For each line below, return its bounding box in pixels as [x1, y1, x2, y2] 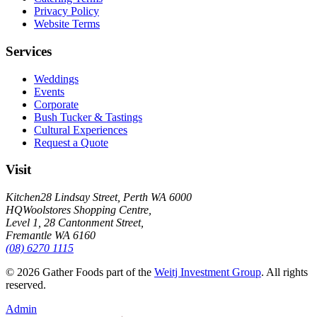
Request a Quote [34, 136, 108, 149]
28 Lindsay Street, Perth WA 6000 [40, 191, 192, 204]
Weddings [34, 72, 79, 85]
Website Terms [34, 18, 100, 30]
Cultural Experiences [34, 123, 127, 136]
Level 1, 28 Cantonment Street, [6, 217, 144, 229]
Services [6, 44, 52, 59]
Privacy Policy [34, 5, 99, 18]
